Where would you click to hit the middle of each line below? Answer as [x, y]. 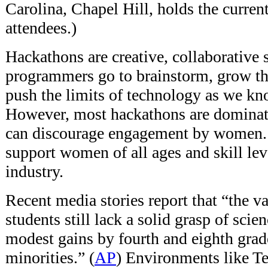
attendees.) [41, 28]
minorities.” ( [50, 257]
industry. [34, 171]
